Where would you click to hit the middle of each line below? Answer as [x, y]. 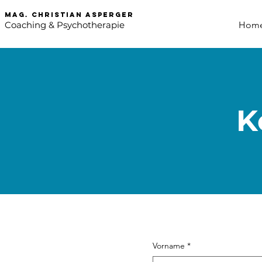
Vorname [169, 246]
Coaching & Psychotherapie [65, 25]
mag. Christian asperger [69, 15]
